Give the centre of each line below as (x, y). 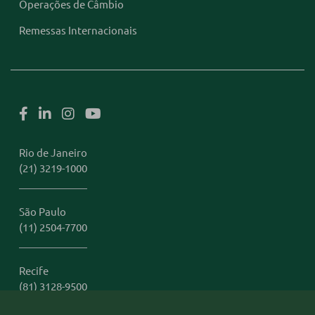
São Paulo (43, 211)
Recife (34, 270)
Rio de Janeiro (53, 152)
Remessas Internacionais (78, 30)
